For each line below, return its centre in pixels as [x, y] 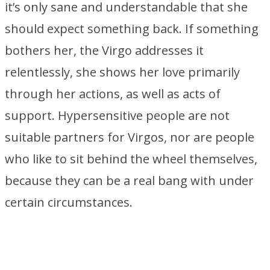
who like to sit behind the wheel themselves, [131, 159]
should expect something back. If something [132, 29]
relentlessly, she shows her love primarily [122, 72]
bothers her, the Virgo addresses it [104, 50]
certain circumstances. [69, 202]
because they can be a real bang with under [129, 181]
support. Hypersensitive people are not [117, 115]
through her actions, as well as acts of [113, 94]
